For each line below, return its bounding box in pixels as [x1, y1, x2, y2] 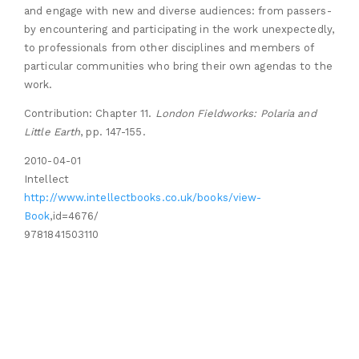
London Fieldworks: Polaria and [155, 107, 317, 120]
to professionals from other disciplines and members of [24, 42, 314, 54]
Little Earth [24, 126, 81, 139]
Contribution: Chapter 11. [24, 107, 155, 120]
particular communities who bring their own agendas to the [24, 60, 333, 73]
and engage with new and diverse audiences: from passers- [24, 5, 332, 18]
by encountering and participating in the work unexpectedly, [24, 23, 334, 36]
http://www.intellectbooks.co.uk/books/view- [24, 192, 262, 204]
